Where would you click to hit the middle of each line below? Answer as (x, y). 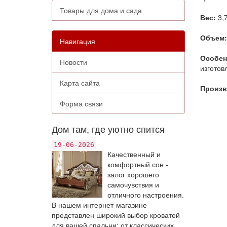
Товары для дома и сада (101, 10)
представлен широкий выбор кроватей (116, 215)
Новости (73, 62)
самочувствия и (133, 184)
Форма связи (81, 103)
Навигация (78, 41)
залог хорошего (133, 174)
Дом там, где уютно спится (108, 129)
